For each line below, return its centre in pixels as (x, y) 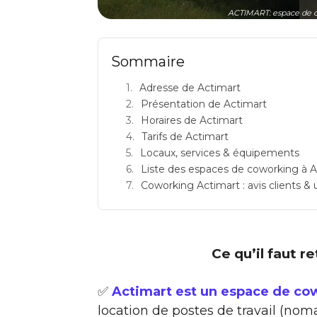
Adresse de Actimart (190, 87)
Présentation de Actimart (204, 104)
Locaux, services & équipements (220, 152)
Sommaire (148, 61)
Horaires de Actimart (192, 120)
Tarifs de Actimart (185, 136)
